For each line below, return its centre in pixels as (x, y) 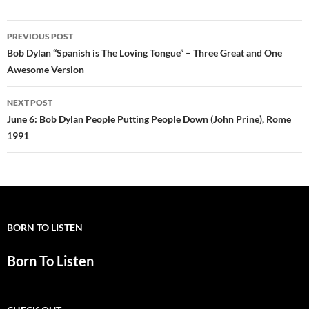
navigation (49, 56)
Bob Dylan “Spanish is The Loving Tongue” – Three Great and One (144, 53)
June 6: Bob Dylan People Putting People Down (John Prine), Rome (149, 119)
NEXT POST (30, 103)
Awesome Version (46, 70)
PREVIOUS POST (40, 37)
